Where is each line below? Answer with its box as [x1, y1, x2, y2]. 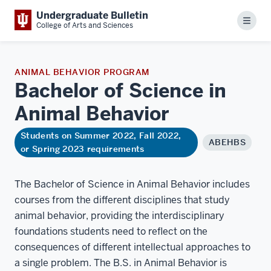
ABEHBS [209, 137, 246, 148]
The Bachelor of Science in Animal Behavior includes [15, 177, 250, 191]
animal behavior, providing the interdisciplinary [15, 209, 224, 222]
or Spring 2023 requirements [21, 143, 145, 154]
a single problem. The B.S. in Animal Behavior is [15, 256, 227, 269]
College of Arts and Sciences [36, 21, 133, 30]
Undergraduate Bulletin [36, 9, 148, 22]
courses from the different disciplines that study [15, 193, 230, 206]
